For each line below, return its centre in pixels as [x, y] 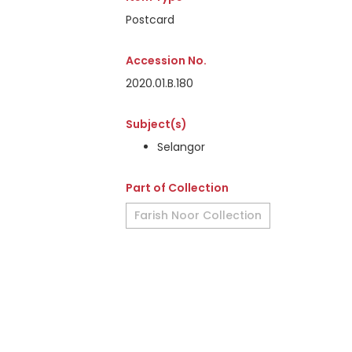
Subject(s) [156, 124]
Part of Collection [177, 188]
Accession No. [166, 60]
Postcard [150, 20]
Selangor [181, 147]
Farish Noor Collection [198, 215]
